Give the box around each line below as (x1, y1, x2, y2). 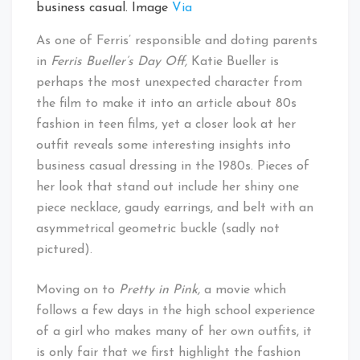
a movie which (204, 284, 286, 297)
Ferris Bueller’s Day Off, (51, 55, 191, 69)
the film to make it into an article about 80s (36, 97, 297, 111)
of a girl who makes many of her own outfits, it (36, 325, 312, 339)
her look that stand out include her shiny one (36, 181, 299, 194)
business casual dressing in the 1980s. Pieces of (36, 160, 309, 174)
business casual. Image (36, 2, 172, 15)
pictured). (36, 243, 92, 257)
